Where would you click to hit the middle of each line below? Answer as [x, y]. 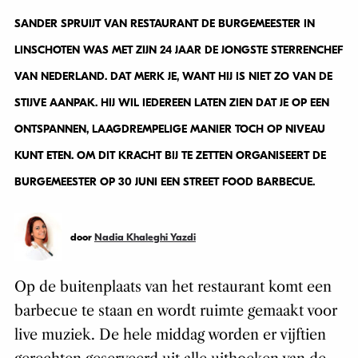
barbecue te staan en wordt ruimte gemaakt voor [175, 311]
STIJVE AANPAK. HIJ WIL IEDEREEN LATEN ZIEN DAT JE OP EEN [171, 103]
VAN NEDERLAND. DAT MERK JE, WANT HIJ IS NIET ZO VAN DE [173, 77]
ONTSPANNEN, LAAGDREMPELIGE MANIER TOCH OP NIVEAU [169, 129]
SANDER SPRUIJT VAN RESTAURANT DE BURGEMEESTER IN [164, 24]
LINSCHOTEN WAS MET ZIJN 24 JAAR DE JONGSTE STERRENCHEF [178, 50]
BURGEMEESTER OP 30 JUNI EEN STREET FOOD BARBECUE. [164, 182]
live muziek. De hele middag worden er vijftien [170, 335]
